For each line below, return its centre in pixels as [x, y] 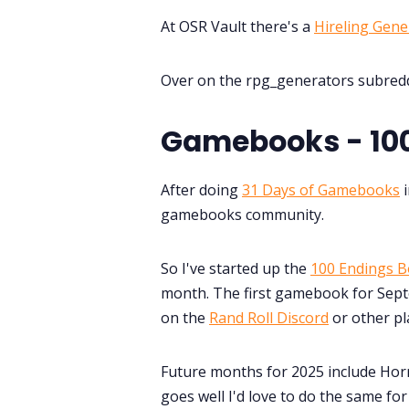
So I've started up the [236, 268]
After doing [201, 189]
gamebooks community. [244, 214]
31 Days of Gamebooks [321, 189]
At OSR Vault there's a [237, 26]
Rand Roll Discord [269, 317]
